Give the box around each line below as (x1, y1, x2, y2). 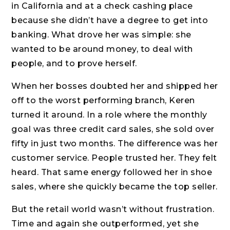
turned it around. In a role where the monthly (11, 110, 207, 120)
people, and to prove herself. (11, 59, 137, 69)
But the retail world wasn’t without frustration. (11, 204, 215, 215)
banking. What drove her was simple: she (11, 30, 191, 40)
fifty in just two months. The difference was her (11, 139, 218, 149)
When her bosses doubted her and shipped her (11, 81, 218, 91)
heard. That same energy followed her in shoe (11, 167, 213, 178)
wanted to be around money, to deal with (11, 44, 193, 54)
